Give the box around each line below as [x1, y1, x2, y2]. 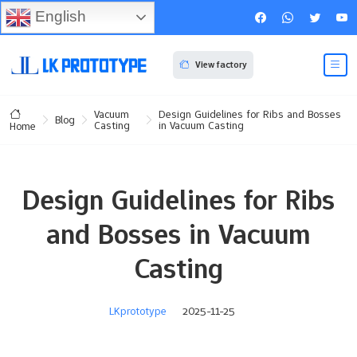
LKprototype [109, 303, 167, 318]
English [31, 7, 86, 25]
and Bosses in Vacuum [46, 215, 311, 253]
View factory [194, 58, 247, 72]
